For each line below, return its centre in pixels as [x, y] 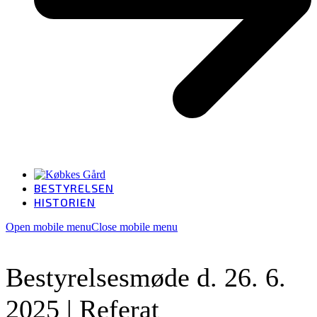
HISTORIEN [65, 202]
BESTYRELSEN [74, 188]
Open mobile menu [48, 227]
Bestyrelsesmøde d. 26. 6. [146, 278]
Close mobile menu [134, 227]
